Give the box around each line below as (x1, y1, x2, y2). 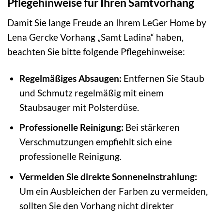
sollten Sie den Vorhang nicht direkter (19, 200, 174, 211)
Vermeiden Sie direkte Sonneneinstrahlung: (19, 170, 197, 182)
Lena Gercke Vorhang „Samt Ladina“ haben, (7, 31, 184, 43)
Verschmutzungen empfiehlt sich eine (19, 136, 172, 148)
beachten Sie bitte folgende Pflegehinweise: (7, 46, 185, 57)
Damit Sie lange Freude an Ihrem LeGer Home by (7, 16, 206, 28)
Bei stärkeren (123, 122, 180, 133)
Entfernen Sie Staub (121, 72, 204, 84)
